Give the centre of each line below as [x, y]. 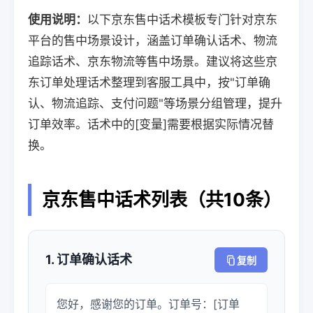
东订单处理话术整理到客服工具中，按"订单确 [149, 82]
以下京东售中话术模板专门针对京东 [182, 20]
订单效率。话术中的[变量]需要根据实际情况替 [151, 124]
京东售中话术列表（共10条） [162, 199]
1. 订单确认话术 [89, 260]
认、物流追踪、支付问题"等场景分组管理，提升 [155, 103]
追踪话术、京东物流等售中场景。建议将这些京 [153, 61]
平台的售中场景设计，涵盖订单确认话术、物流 [153, 41]
